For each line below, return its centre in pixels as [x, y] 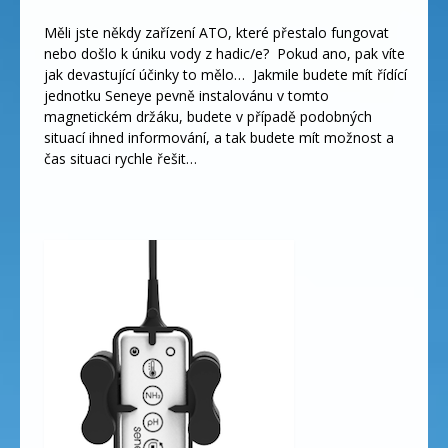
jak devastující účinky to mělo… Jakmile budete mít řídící [225, 74]
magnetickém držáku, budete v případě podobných [207, 116]
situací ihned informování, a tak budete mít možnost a [218, 137]
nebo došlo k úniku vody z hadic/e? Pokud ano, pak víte [224, 53]
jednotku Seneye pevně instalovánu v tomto [186, 95]
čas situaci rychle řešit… [120, 158]
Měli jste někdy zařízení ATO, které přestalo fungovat [216, 32]
